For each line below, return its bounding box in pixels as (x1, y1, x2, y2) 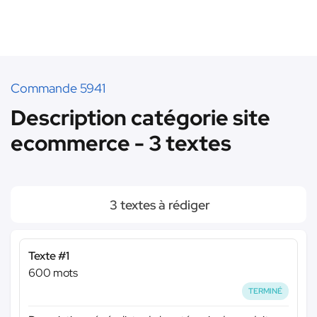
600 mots (28, 265, 78, 280)
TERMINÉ (248, 286, 283, 296)
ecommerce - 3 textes (11, 129, 231, 157)
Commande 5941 (11, 80, 105, 96)
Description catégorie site (11, 103, 270, 132)
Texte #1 (28, 248, 69, 263)
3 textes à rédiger (107, 197, 210, 213)
